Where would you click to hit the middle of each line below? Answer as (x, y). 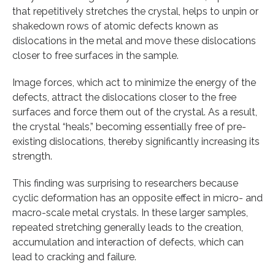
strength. (32, 156)
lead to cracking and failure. (74, 257)
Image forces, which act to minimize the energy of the (134, 82)
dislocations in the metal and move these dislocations (134, 41)
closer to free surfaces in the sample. (95, 55)
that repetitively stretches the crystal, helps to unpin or (135, 11)
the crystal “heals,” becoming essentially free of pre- (129, 126)
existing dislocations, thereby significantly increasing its (136, 141)
